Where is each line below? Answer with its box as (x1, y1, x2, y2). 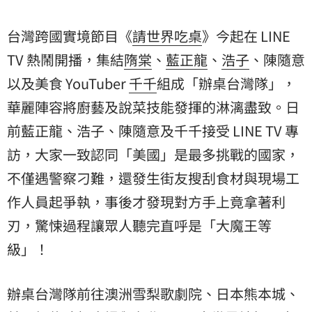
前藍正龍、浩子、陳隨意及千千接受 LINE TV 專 (7, 120, 299, 141)
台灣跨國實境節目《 (7, 26, 132, 47)
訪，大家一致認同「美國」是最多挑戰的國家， (7, 144, 299, 165)
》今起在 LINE (202, 26, 290, 47)
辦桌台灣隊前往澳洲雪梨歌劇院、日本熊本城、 (7, 283, 299, 304)
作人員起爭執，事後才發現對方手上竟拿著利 (7, 192, 286, 212)
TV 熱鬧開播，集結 (7, 49, 124, 70)
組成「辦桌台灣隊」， (157, 73, 296, 94)
